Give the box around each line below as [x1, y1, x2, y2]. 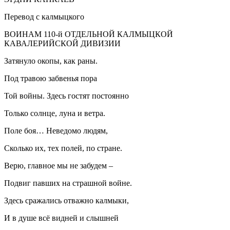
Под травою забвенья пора [4, 73, 97, 83]
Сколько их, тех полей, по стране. [4, 143, 122, 152]
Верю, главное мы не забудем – [4, 161, 113, 170]
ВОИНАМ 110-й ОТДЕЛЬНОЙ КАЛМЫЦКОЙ [4, 29, 173, 39]
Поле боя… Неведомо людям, [4, 126, 108, 135]
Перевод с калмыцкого [4, 12, 84, 21]
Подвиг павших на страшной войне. [4, 178, 132, 187]
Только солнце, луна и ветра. [4, 108, 105, 118]
